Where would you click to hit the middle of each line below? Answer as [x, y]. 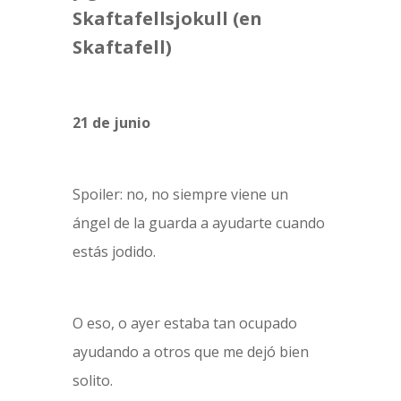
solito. [92, 380]
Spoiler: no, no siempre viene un [180, 194]
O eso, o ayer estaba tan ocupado [184, 323]
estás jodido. [114, 252]
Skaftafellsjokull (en [167, 18]
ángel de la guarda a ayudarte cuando [198, 223]
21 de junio [111, 123]
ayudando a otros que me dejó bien [190, 352]
